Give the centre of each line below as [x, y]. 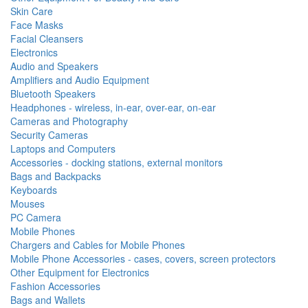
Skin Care [32, 11]
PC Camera [36, 217]
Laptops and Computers [63, 148]
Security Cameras [49, 135]
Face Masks [37, 25]
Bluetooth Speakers [53, 93]
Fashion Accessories [55, 286]
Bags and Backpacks [56, 176]
